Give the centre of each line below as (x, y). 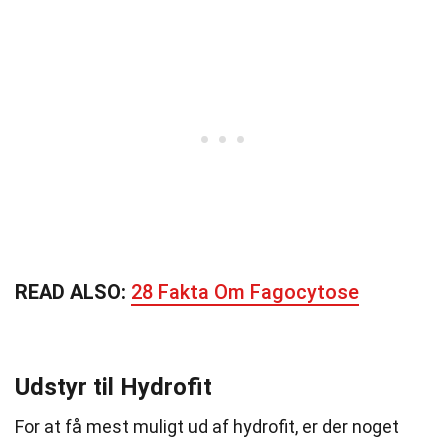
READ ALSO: (73, 292)
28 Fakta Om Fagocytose (245, 292)
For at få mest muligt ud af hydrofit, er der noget (207, 426)
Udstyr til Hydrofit (113, 387)
